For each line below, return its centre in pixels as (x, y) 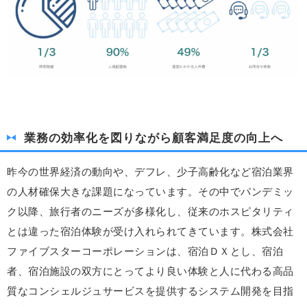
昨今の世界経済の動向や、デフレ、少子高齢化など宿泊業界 (150, 172)
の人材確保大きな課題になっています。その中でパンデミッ (150, 192)
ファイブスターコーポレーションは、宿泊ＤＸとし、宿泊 (145, 251)
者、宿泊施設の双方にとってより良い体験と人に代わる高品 (150, 271)
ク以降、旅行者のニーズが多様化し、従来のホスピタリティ (150, 211)
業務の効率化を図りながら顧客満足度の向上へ (153, 137)
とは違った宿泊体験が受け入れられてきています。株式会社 (150, 231)
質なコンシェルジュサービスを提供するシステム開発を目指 (150, 291)
